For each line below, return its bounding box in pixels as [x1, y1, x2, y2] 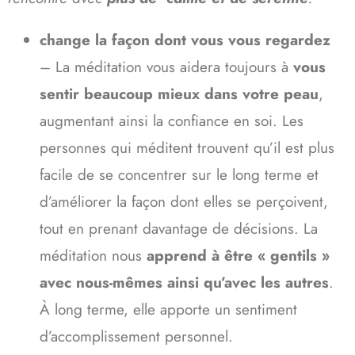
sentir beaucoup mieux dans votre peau [40, 82, 319, 105]
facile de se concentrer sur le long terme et [40, 163, 319, 185]
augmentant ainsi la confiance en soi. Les [40, 109, 303, 132]
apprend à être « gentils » [142, 244, 330, 266]
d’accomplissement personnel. [40, 325, 238, 347]
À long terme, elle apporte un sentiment [40, 298, 297, 320]
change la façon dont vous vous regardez [40, 29, 335, 51]
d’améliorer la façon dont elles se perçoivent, [40, 190, 328, 212]
